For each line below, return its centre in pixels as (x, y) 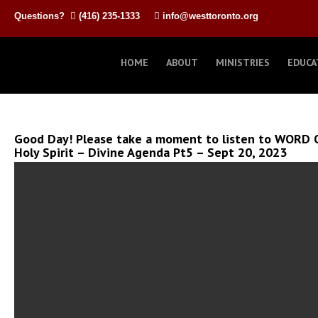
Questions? (42, 16)
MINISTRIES (242, 62)
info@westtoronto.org (210, 16)
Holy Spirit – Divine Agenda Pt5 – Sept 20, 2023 (150, 152)
